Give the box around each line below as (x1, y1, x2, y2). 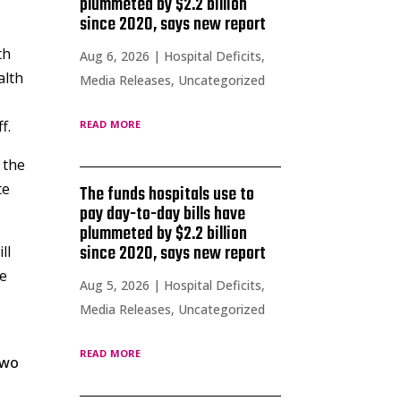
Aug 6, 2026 (80, 47, 150, 64)
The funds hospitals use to (80, 180, 255, 209)
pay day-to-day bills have (80, 200, 246, 228)
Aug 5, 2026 (80, 276, 150, 294)
